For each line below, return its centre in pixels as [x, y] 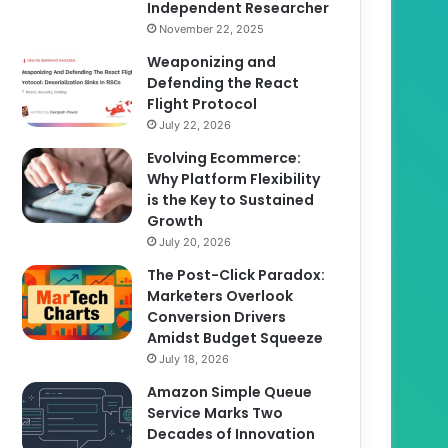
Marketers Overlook [220, 295]
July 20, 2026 [195, 241]
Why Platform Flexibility [234, 178]
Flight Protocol [202, 103]
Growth [175, 220]
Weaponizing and [212, 61]
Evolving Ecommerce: [224, 157]
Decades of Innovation [231, 433]
